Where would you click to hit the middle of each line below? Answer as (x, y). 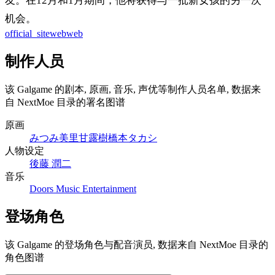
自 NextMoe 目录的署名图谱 (65, 102)
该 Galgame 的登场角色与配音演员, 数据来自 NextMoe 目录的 (137, 244)
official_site (27, 33)
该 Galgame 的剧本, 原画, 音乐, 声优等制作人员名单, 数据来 (133, 89)
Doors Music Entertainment (83, 188)
